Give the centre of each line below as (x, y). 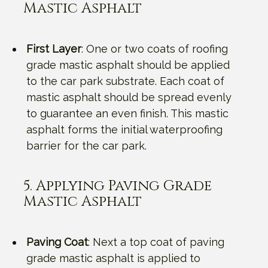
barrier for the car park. (86, 145)
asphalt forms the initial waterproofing (124, 129)
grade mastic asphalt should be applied (128, 65)
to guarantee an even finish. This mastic (127, 113)
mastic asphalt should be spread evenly (129, 97)
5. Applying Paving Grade (118, 186)
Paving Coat (57, 242)
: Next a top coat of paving (156, 242)
